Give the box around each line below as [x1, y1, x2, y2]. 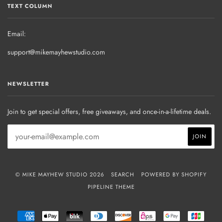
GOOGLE [180, 210, 206, 218]
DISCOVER [131, 210, 162, 218]
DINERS [107, 210, 129, 218]
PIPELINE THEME [87, 182, 135, 191]
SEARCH [111, 170, 134, 178]
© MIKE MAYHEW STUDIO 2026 [15, 170, 104, 178]
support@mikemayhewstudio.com [7, 47, 105, 57]
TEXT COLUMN [7, 1, 53, 10]
